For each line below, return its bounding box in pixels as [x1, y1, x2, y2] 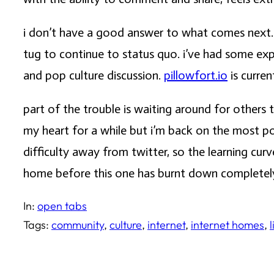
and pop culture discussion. [23, 68, 164, 83]
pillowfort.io [164, 68, 228, 83]
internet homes [191, 218, 264, 232]
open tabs [37, 199, 87, 213]
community [51, 218, 104, 232]
